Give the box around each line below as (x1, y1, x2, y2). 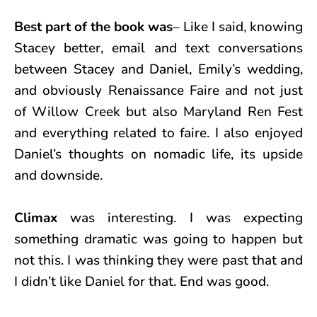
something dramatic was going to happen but (14, 229, 303, 248)
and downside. (14, 166, 103, 185)
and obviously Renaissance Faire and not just (14, 81, 303, 100)
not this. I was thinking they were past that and (14, 250, 303, 270)
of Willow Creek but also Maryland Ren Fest (14, 102, 303, 121)
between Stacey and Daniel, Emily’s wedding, (14, 59, 303, 79)
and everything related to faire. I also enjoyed (14, 123, 303, 142)
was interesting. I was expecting (70, 208, 304, 227)
